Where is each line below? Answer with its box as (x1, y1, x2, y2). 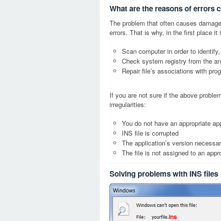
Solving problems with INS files (110, 168, 218, 179)
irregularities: (110, 100, 146, 109)
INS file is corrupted (122, 128, 179, 138)
